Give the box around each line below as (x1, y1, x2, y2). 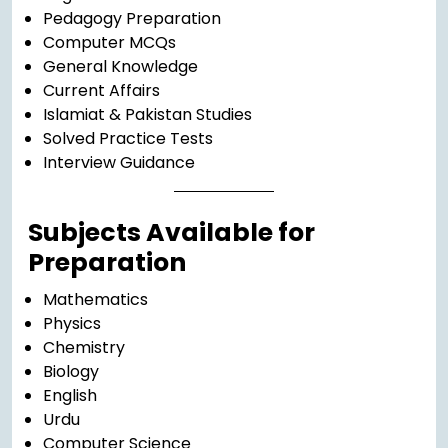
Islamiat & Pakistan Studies (43, 103, 252, 127)
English (43, 384, 97, 408)
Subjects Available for (28, 215, 315, 251)
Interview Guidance (43, 151, 195, 175)
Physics (43, 312, 101, 336)
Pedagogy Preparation (43, 7, 221, 31)
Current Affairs (43, 79, 160, 103)
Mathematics (43, 288, 148, 312)
